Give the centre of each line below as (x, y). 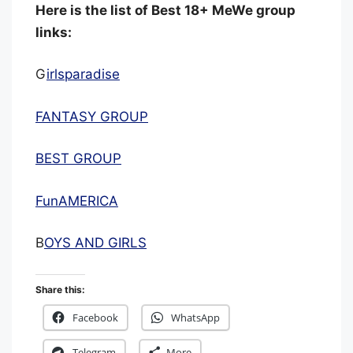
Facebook (95, 317)
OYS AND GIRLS (95, 243)
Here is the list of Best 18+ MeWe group (165, 10)
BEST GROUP (78, 158)
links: (54, 32)
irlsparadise (83, 74)
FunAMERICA (77, 201)
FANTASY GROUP (92, 116)
